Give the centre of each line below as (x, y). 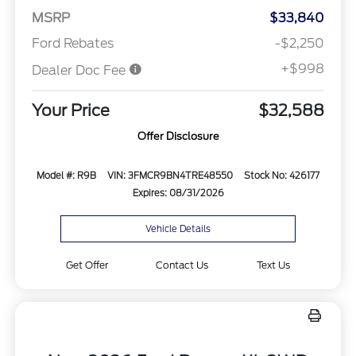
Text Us (274, 265)
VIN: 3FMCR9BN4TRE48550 (170, 175)
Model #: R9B (67, 175)
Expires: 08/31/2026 (178, 193)
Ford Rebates (72, 43)
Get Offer (87, 265)
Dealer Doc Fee (80, 70)
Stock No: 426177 (281, 175)
